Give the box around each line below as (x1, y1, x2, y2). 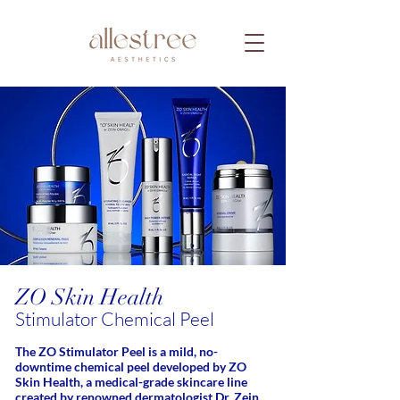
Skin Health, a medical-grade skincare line (15, 374, 247, 389)
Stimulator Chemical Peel (15, 307, 214, 330)
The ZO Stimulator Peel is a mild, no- (15, 344, 218, 359)
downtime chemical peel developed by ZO (15, 359, 246, 374)
